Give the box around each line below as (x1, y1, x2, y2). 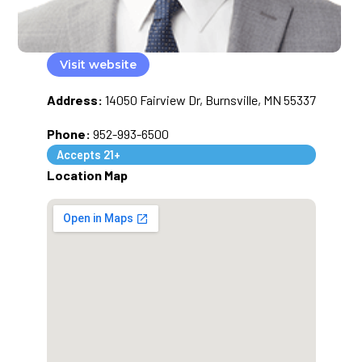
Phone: (46, 126, 90, 141)
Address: (46, 92, 103, 107)
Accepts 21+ (56, 148, 120, 162)
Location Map (46, 167, 128, 183)
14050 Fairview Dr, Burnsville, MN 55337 (104, 92, 316, 107)
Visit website (59, 57, 137, 72)
